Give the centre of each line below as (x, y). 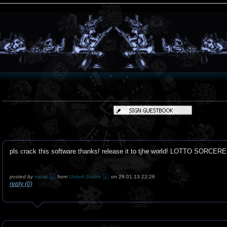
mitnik (42, 177)
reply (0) (21, 184)
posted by (22, 177)
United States (85, 177)
